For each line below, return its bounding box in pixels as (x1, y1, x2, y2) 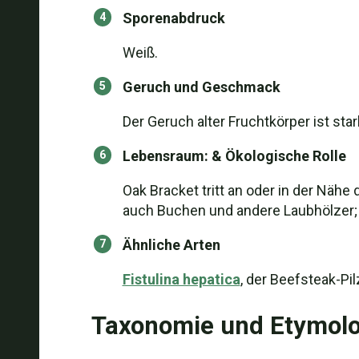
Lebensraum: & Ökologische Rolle (122, 147, 346, 164)
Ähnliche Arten (122, 236, 220, 253)
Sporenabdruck (122, 10, 225, 26)
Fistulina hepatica (122, 271, 240, 288)
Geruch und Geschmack (122, 79, 280, 95)
